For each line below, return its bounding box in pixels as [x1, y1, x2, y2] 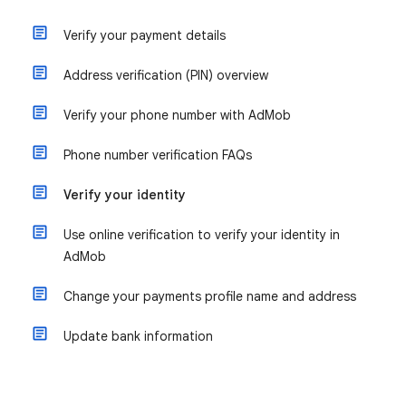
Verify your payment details [63, 27, 226, 43]
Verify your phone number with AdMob [63, 107, 291, 123]
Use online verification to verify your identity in [63, 227, 340, 243]
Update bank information [63, 328, 213, 344]
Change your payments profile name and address [63, 288, 356, 304]
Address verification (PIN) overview [63, 67, 268, 83]
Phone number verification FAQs [63, 147, 252, 163]
